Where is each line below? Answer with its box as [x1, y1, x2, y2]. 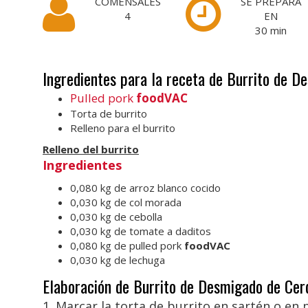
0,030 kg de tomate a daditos [70, 224, 211, 238]
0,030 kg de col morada [70, 195, 181, 209]
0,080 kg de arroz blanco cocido [70, 181, 221, 195]
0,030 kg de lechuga [70, 253, 165, 267]
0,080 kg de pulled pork [70, 239, 184, 252]
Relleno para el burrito [70, 121, 175, 135]
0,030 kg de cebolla [70, 210, 162, 223]
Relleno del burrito [43, 142, 139, 156]
